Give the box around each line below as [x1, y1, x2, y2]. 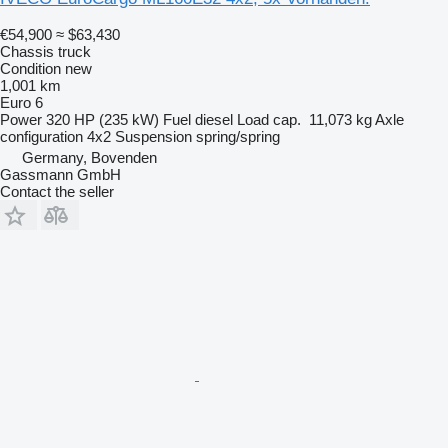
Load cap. [237, 110, 301, 128]
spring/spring [196, 127, 280, 145]
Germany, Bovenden [22, 148, 157, 166]
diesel [195, 110, 233, 128]
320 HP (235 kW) [46, 110, 159, 128]
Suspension [115, 127, 192, 145]
